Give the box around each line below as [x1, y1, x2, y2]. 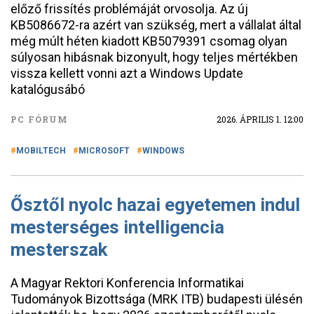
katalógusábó [11, 82, 85, 97]
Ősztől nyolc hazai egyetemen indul [11, 194, 300, 215]
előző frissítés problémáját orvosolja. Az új [11, 1, 248, 16]
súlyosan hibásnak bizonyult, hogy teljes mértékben [11, 50, 298, 64]
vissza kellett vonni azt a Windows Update [11, 66, 243, 81]
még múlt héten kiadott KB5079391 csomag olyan [11, 34, 287, 48]
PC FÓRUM [11, 114, 69, 125]
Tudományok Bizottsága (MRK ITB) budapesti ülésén [11, 292, 303, 306]
